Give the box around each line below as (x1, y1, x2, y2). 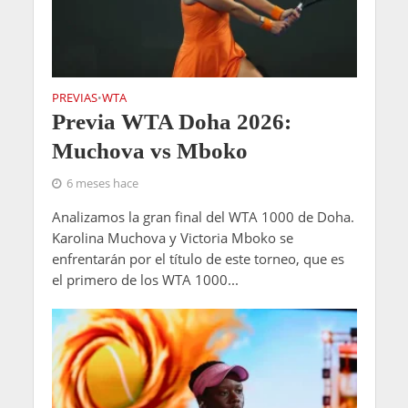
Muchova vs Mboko (51, 138, 248, 163)
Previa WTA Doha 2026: (51, 108, 291, 134)
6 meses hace (66, 175, 138, 191)
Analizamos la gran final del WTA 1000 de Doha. (51, 207, 354, 226)
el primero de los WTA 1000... (51, 270, 239, 289)
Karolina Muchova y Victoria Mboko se (51, 228, 293, 247)
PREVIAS (51, 89, 97, 106)
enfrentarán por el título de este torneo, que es (51, 249, 344, 268)
